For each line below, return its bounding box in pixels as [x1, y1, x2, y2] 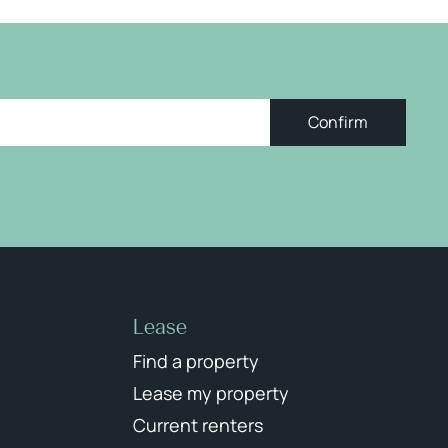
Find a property [132, 349, 259, 373]
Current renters [132, 413, 263, 437]
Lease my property [132, 381, 289, 405]
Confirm [308, 111, 368, 133]
